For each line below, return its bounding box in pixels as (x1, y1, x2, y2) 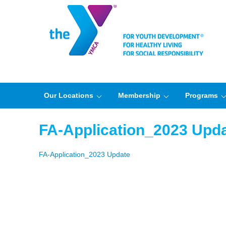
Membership (118, 91, 160, 99)
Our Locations (44, 91, 93, 99)
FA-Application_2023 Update (39, 150, 130, 158)
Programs (185, 91, 218, 99)
